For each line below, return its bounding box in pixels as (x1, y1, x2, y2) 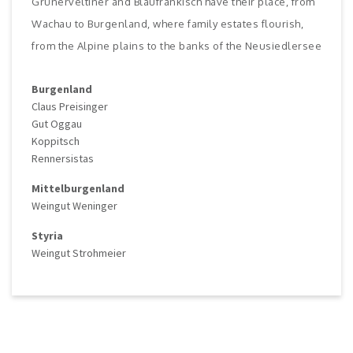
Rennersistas (32, 151, 94, 166)
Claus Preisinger (32, 99, 108, 114)
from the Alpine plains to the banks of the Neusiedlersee (32, 39, 321, 53)
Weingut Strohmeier (32, 246, 126, 261)
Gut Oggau (32, 117, 82, 132)
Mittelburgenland (32, 181, 124, 196)
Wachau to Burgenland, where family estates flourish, (32, 17, 303, 31)
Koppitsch (32, 134, 80, 149)
